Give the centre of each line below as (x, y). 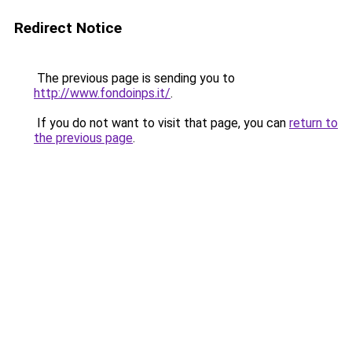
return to (313, 123)
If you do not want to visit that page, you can (161, 123)
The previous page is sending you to (134, 78)
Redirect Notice (68, 28)
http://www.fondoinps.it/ (102, 93)
